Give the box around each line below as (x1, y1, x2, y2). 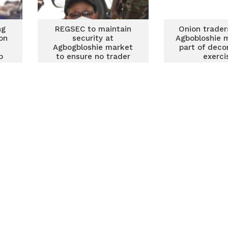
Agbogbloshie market (53, 43, 133, 52)
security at (72, 34, 114, 43)
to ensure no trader (55, 52, 130, 61)
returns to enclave (58, 61, 128, 70)
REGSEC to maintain (54, 24, 131, 34)
